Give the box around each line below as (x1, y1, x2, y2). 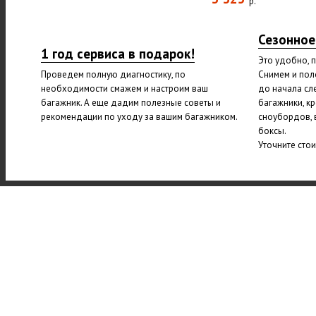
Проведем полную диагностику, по (41, 68, 186, 80)
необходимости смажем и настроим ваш (41, 83, 208, 95)
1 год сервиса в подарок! (41, 45, 195, 62)
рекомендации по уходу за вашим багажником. (41, 111, 238, 123)
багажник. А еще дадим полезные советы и (41, 97, 221, 109)
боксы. (257, 125, 286, 137)
